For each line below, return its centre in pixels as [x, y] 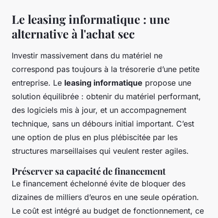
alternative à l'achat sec [73, 34]
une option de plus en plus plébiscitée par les [95, 137]
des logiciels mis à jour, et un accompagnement [99, 110]
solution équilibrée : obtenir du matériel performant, [106, 97]
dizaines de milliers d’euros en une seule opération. [105, 197]
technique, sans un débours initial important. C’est [103, 124]
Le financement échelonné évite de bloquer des [99, 184]
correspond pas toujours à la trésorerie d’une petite [106, 69]
